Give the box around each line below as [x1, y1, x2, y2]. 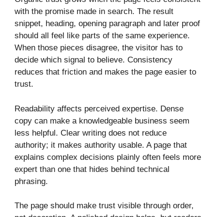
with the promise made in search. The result [15, 7, 173, 16]
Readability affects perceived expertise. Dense [15, 104, 184, 113]
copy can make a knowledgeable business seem [15, 116, 189, 125]
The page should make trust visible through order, [15, 201, 194, 211]
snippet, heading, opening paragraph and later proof [15, 19, 200, 29]
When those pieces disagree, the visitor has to [15, 43, 183, 53]
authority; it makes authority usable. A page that [15, 140, 187, 150]
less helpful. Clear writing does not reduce [15, 128, 167, 138]
